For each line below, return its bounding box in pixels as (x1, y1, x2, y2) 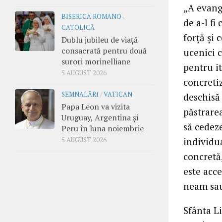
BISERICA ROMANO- (61, 12, 124, 21)
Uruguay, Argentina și (61, 111, 138, 123)
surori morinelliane (61, 55, 130, 67)
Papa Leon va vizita (61, 101, 130, 112)
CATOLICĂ (61, 23, 95, 32)
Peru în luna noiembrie (61, 122, 144, 134)
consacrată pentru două (61, 45, 147, 56)
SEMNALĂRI (61, 90, 99, 99)
